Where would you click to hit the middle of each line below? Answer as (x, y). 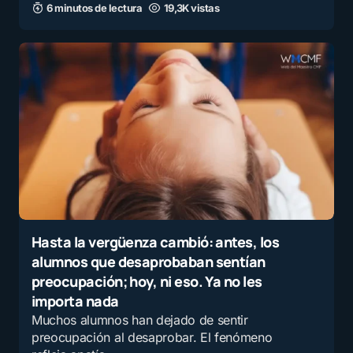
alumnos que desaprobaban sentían (149, 262)
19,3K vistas (191, 8)
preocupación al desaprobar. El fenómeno (152, 337)
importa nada (75, 301)
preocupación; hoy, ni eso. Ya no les (147, 281)
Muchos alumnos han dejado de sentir (140, 320)
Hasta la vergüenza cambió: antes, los (156, 242)
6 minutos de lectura (95, 8)
